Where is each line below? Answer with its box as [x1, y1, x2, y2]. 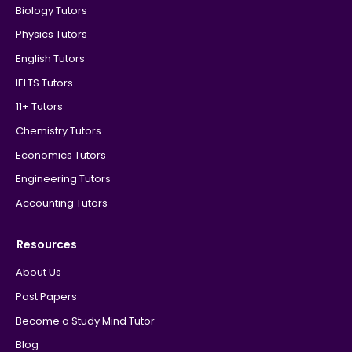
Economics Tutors [15, 147, 106, 163]
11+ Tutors [15, 99, 63, 115]
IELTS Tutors [15, 75, 73, 90]
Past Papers [15, 288, 77, 304]
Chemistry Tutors [15, 123, 101, 138]
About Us [15, 265, 61, 280]
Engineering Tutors [15, 171, 111, 187]
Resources [16, 236, 77, 253]
